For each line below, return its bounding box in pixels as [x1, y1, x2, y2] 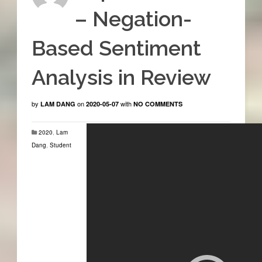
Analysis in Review [31, 65, 211, 90]
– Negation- [74, 6, 192, 32]
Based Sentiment [31, 36, 201, 61]
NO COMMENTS [133, 99, 182, 109]
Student [49, 141, 71, 150]
